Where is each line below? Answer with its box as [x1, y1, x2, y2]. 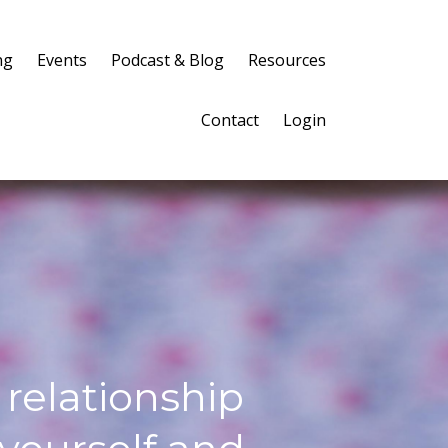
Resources [248, 49, 326, 71]
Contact [201, 109, 259, 131]
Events [37, 49, 87, 71]
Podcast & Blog [111, 49, 224, 71]
